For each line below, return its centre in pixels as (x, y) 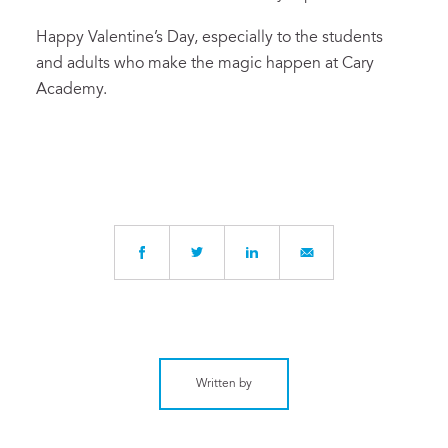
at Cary (347, 63)
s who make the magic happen (212, 63)
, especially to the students (288, 37)
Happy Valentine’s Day (115, 37)
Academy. (71, 89)
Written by (224, 383)
